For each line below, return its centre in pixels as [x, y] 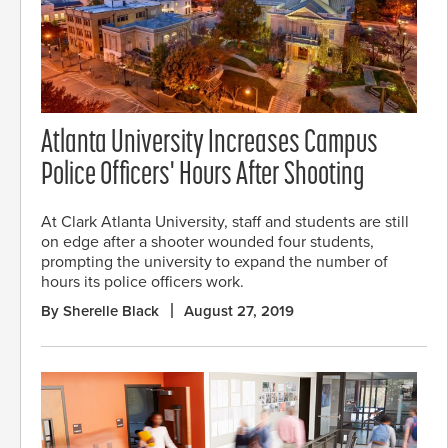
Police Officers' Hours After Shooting [203, 176]
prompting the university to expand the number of [214, 262]
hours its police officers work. [142, 282]
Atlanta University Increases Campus [209, 144]
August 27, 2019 [239, 311]
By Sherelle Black [100, 311]
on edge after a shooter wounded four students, [207, 242]
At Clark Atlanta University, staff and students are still [225, 222]
